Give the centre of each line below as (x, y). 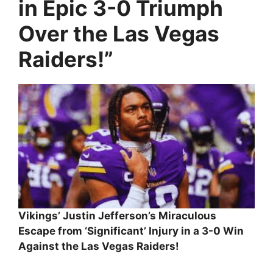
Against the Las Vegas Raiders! (99, 246)
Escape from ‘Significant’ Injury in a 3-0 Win (131, 231)
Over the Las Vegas (119, 34)
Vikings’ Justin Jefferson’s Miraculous (117, 215)
